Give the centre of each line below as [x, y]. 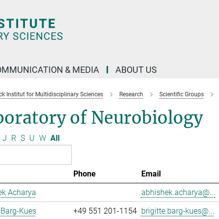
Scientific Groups [181, 94]
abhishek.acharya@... [178, 192]
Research [131, 94]
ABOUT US [136, 70]
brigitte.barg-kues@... [178, 211]
